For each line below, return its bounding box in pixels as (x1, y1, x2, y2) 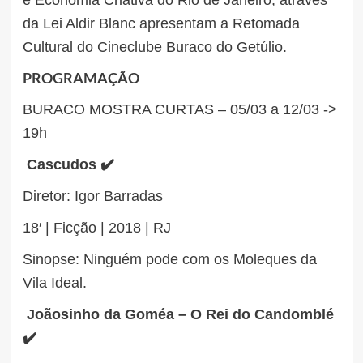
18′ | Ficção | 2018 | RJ (22, 219, 171, 236)
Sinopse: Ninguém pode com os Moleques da (22, 250, 317, 267)
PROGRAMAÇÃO (22, 68, 139, 87)
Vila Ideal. (22, 274, 87, 291)
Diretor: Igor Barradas (22, 187, 163, 204)
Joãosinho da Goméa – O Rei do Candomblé (26, 305, 334, 322)
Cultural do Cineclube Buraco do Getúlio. (22, 38, 291, 55)
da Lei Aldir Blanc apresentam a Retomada (22, 15, 300, 32)
